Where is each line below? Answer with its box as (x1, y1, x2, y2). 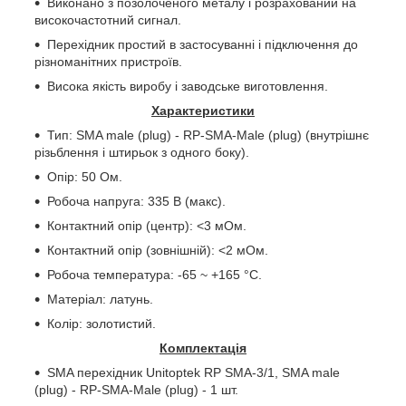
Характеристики (151, 102, 255, 118)
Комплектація (159, 340, 246, 355)
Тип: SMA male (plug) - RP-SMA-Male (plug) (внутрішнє (47, 127, 369, 142)
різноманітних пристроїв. (34, 53, 182, 69)
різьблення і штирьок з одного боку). (34, 144, 249, 159)
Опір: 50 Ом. (47, 169, 122, 184)
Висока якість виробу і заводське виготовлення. (47, 78, 328, 93)
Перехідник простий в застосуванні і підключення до (47, 36, 358, 52)
